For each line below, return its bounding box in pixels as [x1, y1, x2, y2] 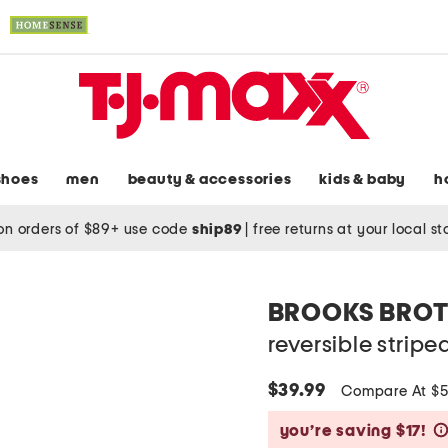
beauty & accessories [127, 172, 292, 188]
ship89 [191, 221, 246, 237]
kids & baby [319, 172, 407, 188]
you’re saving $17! [279, 423, 427, 440]
